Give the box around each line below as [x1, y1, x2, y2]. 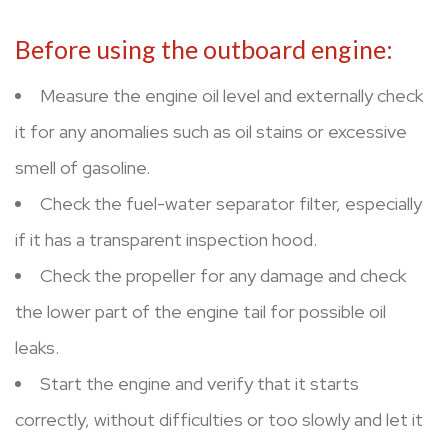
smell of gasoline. [15, 155, 150, 179]
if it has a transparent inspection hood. [15, 227, 317, 251]
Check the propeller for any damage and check [40, 263, 406, 287]
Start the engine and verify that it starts [40, 371, 359, 395]
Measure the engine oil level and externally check [40, 83, 423, 107]
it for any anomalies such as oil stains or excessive [15, 119, 407, 143]
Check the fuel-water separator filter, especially [40, 191, 422, 215]
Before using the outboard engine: [15, 34, 393, 65]
